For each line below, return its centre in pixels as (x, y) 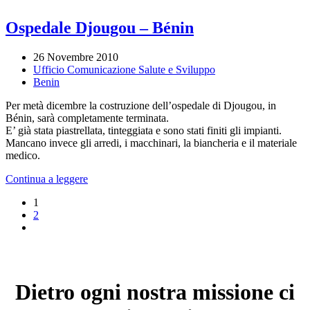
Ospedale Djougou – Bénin (100, 27)
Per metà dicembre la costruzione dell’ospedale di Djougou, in (141, 105)
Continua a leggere (47, 179)
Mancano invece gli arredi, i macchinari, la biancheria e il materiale (151, 143)
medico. (23, 155)
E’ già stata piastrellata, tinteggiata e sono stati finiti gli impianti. (144, 130)
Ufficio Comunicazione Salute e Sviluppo (124, 69)
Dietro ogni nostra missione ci (155, 292)
